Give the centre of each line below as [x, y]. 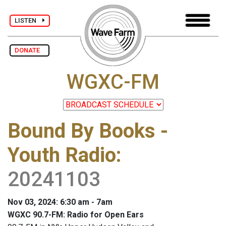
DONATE [30, 50]
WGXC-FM [113, 82]
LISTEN [29, 20]
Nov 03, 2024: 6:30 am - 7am [60, 202]
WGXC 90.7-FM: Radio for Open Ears [76, 215]
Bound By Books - [88, 131]
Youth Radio [62, 155]
